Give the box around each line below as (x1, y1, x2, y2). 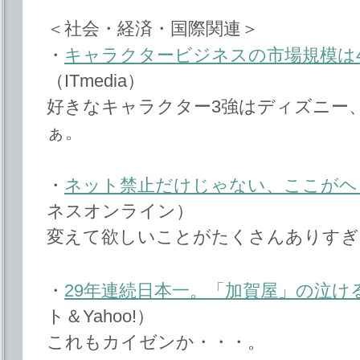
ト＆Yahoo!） (47, 305, 154, 326)
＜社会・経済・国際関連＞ (47, 18, 259, 39)
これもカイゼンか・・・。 (47, 331, 265, 352)
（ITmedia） (47, 70, 145, 91)
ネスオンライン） (47, 201, 194, 222)
